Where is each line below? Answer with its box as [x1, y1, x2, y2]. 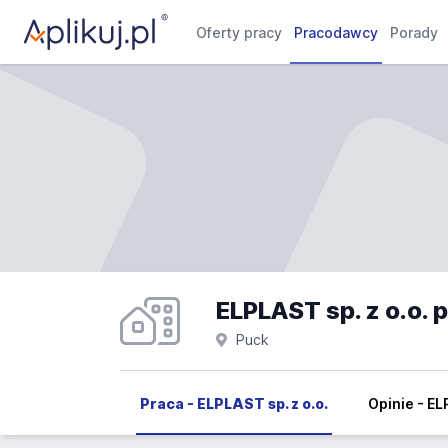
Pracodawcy [294, 24, 379, 41]
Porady [390, 24, 439, 41]
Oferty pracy [196, 24, 283, 41]
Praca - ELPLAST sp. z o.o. [140, 395, 328, 412]
